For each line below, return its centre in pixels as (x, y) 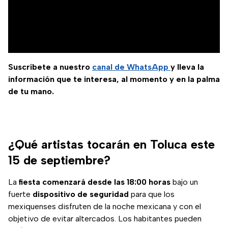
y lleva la (187, 67)
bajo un (184, 182)
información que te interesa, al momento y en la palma (114, 79)
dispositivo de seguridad (81, 194)
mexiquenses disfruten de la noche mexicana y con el (105, 207)
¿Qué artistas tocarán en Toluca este (111, 145)
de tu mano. (31, 92)
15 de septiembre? (59, 160)
